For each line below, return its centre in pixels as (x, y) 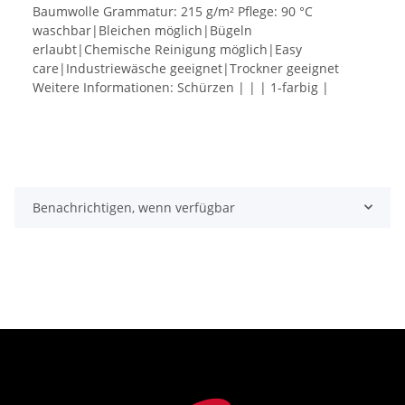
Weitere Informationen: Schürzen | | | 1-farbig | (181, 87)
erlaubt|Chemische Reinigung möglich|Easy (167, 49)
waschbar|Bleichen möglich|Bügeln (142, 30)
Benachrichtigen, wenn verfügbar (134, 207)
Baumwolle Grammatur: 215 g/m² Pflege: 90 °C (173, 11)
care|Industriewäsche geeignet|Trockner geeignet (186, 68)
